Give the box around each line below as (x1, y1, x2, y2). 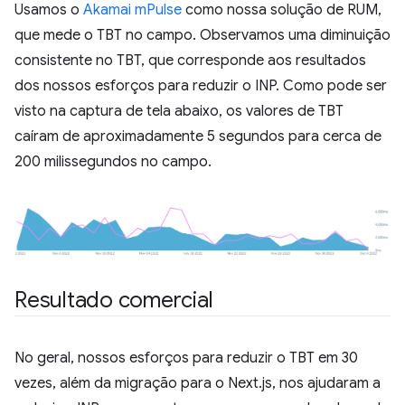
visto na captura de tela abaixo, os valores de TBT (14, 102, 344, 121)
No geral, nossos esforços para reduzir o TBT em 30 (14, 349, 358, 368)
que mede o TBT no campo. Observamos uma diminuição (14, 26, 391, 45)
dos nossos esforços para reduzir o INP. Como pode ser (14, 77, 387, 96)
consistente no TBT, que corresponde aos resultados (14, 52, 366, 71)
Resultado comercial (14, 287, 213, 315)
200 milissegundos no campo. (14, 153, 212, 172)
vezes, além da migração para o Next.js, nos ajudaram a (14, 374, 381, 393)
